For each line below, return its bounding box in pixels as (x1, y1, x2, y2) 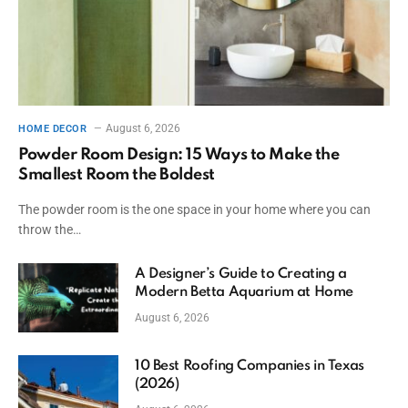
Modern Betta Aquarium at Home (135, 284, 353, 300)
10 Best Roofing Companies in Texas (135, 358, 364, 373)
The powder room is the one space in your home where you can (18, 201, 371, 217)
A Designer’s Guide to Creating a (135, 266, 347, 281)
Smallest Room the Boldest (18, 166, 215, 183)
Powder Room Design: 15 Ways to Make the (18, 146, 340, 163)
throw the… (18, 221, 81, 237)
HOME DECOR (18, 122, 87, 135)
